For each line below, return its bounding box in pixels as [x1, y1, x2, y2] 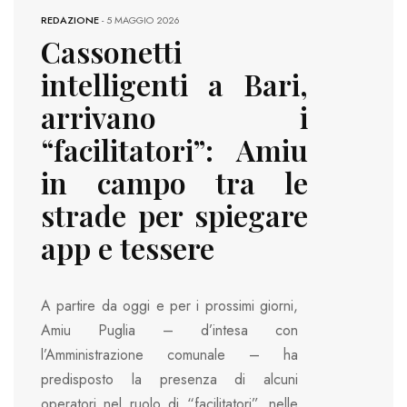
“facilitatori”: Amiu [41, 129, 308, 169]
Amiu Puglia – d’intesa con [41, 320, 298, 342]
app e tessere [41, 227, 214, 267]
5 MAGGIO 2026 [106, 12, 180, 27]
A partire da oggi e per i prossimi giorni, [41, 295, 298, 317]
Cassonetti [41, 31, 182, 71]
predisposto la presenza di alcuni [41, 369, 298, 391]
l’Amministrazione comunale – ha [41, 344, 298, 366]
